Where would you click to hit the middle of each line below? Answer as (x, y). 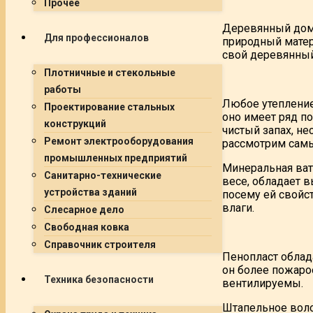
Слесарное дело (84, 210)
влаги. (238, 208)
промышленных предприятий (116, 158)
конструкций (75, 124)
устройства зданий (90, 192)
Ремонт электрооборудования (119, 141)
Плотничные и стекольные (110, 73)
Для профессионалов (96, 38)
